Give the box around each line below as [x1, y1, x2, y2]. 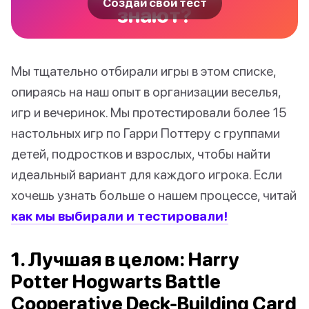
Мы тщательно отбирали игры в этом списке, [11, 63, 276, 79]
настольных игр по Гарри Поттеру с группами [11, 125, 280, 141]
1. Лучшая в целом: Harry [11, 248, 239, 271]
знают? [117, 3, 192, 28]
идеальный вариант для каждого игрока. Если [11, 166, 282, 183]
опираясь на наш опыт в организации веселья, [11, 83, 281, 100]
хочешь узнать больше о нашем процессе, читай [11, 187, 297, 203]
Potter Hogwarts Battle [11, 270, 221, 293]
